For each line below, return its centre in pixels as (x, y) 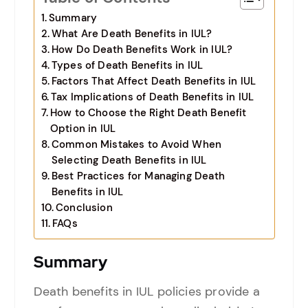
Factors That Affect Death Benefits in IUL (154, 81)
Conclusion (84, 208)
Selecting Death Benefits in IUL (129, 161)
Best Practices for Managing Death (138, 176)
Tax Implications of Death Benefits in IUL (152, 97)
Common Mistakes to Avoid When (136, 145)
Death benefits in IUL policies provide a (146, 291)
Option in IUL (83, 129)
